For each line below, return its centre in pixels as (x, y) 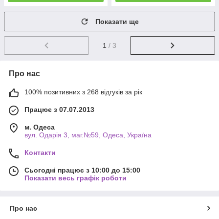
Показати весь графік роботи (76, 178)
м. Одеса (40, 127)
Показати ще (117, 22)
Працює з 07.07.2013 (59, 109)
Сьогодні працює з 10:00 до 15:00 (82, 170)
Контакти (40, 152)
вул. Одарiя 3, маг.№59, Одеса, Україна (88, 135)
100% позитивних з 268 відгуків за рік (83, 92)
